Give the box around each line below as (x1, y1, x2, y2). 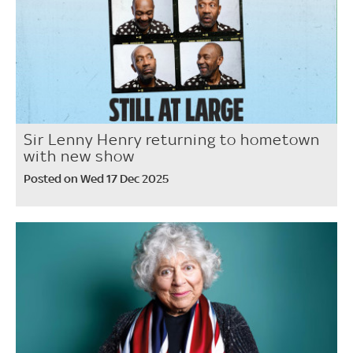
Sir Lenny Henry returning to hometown (24, 130, 320, 150)
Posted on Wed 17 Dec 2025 (24, 171, 169, 187)
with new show (24, 147, 135, 166)
